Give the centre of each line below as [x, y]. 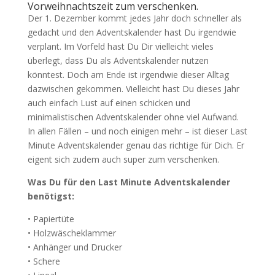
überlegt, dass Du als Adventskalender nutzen [118, 61]
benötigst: [51, 196]
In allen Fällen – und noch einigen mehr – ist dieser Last [137, 131]
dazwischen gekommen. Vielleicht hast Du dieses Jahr [133, 89]
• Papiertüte [51, 219]
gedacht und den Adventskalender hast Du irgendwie [132, 33]
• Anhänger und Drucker [75, 247]
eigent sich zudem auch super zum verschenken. [123, 160]
